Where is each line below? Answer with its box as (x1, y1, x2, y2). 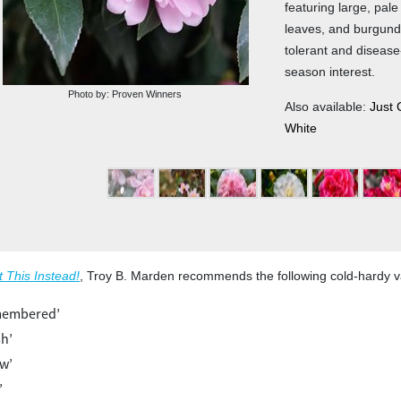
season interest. (285, 64, 376, 79)
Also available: (285, 99, 371, 114)
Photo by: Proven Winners (67, 89, 182, 99)
